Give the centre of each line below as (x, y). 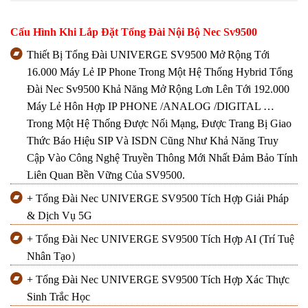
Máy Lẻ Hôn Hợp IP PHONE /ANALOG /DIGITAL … (151, 107)
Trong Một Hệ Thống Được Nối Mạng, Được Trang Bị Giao (159, 124)
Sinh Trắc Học (58, 297)
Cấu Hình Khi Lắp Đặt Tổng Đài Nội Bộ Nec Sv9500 (134, 32)
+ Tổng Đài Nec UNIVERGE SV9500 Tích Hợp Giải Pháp (158, 199)
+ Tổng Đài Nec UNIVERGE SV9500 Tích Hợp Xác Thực (158, 280)
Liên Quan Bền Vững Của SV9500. (106, 175)
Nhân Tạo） (54, 256)
